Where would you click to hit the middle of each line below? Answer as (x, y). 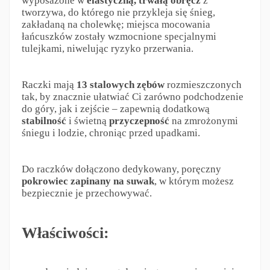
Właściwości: (65, 233)
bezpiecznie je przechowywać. (86, 193)
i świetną (87, 121)
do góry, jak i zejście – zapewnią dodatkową (115, 109)
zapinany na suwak (112, 181)
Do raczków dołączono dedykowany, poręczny (121, 169)
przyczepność (139, 121)
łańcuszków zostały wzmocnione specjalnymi (119, 37)
